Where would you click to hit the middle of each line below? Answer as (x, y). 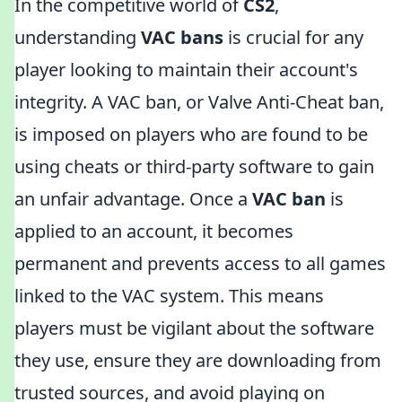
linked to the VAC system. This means (169, 296)
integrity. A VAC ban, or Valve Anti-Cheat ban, (199, 102)
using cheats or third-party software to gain (194, 166)
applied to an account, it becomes (154, 231)
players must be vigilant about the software (194, 328)
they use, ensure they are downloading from (198, 360)
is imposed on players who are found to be (191, 134)
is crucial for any (293, 37)
